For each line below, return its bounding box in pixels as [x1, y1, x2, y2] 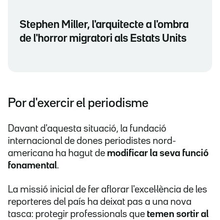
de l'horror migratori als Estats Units [20, 34, 187, 44]
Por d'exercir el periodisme [8, 98, 148, 110]
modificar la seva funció [107, 149, 209, 158]
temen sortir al [147, 210, 209, 219]
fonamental [8, 161, 57, 170]
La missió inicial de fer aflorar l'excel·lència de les [8, 185, 207, 194]
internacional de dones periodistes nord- [8, 137, 176, 146]
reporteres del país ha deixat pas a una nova [8, 197, 192, 207]
